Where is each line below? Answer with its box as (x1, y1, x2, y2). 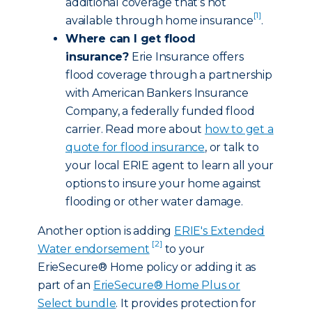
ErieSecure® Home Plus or (93, 279, 241, 292)
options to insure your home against (65, 177, 262, 190)
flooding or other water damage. (65, 195, 243, 208)
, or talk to (205, 141, 259, 154)
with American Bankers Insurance (65, 86, 249, 100)
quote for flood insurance (65, 141, 205, 154)
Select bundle (38, 297, 116, 310)
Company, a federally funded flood (65, 104, 255, 118)
